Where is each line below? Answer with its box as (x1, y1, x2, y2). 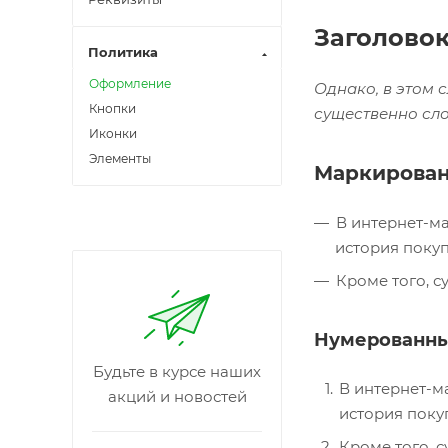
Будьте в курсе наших (93, 362, 261, 381)
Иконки (89, 126, 137, 141)
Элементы (89, 151, 151, 166)
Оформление (89, 76, 171, 91)
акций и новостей (107, 387, 247, 406)
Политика (88, 44, 158, 60)
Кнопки (89, 101, 136, 116)
